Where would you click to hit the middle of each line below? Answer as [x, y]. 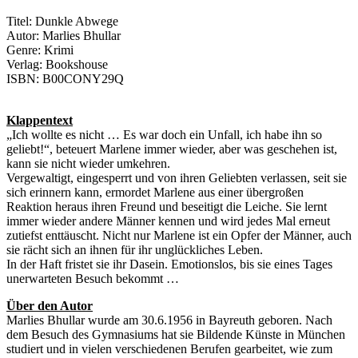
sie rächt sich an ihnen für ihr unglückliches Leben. [135, 250]
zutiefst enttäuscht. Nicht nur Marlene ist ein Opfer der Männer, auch [179, 236]
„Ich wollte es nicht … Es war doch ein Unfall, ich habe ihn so [164, 135]
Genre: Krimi [40, 50]
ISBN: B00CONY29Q [65, 79]
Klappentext [40, 121]
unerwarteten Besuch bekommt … [93, 279]
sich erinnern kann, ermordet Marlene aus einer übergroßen [155, 193]
